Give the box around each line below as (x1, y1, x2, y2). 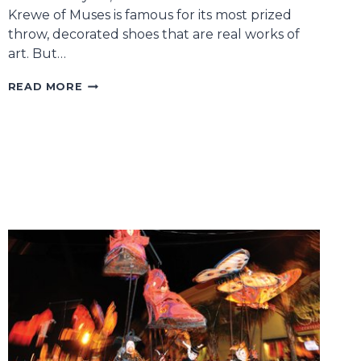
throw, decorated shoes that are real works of (7, 27, 300, 43)
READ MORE (7, 81, 83, 93)
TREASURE (81, 108, 148, 121)
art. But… (7, 46, 66, 62)
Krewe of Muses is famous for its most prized (7, 7, 292, 23)
